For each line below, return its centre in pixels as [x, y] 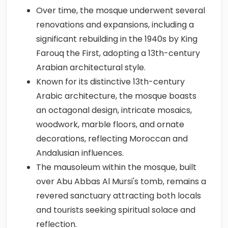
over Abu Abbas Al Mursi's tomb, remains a [121, 181]
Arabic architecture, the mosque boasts [116, 96]
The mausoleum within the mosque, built [116, 167]
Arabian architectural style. [91, 67]
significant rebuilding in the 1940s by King [117, 39]
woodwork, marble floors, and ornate [110, 124]
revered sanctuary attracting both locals [119, 196]
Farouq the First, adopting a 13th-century [118, 53]
